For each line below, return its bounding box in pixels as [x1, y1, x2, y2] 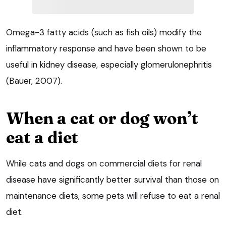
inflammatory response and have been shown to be [6, 43, 206, 54]
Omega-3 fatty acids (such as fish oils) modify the [6, 27, 202, 38]
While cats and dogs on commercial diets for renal [6, 158, 202, 169]
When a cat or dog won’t [6, 108, 198, 129]
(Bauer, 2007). [6, 75, 62, 87]
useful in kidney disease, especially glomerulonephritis [6, 59, 212, 71]
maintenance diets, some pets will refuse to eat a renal [6, 190, 220, 202]
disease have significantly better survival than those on [6, 174, 219, 186]
